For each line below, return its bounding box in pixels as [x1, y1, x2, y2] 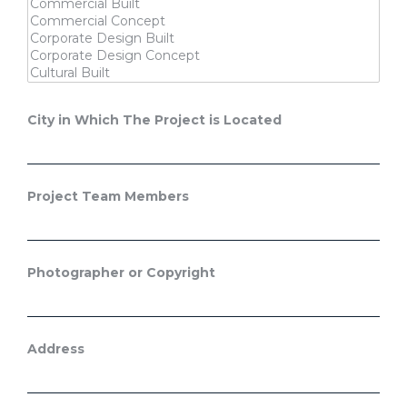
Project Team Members [27, 187, 189, 204]
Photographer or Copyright [27, 263, 215, 281]
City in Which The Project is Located [27, 111, 282, 128]
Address [27, 340, 84, 357]
